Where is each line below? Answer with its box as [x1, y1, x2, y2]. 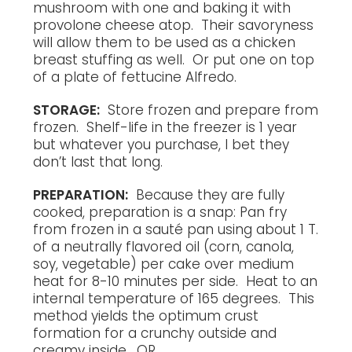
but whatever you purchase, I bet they [33, 134, 290, 154]
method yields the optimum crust [33, 306, 259, 325]
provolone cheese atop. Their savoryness [33, 15, 314, 35]
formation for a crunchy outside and [33, 323, 277, 343]
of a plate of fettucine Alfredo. [33, 67, 237, 86]
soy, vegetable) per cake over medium [33, 254, 295, 273]
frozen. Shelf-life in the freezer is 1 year [33, 117, 298, 137]
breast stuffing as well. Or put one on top [33, 49, 315, 69]
